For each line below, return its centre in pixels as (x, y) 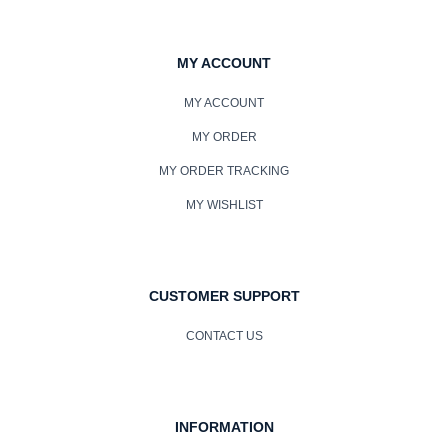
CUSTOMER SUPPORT (224, 295)
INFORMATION (224, 426)
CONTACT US (224, 335)
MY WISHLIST (224, 204)
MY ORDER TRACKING (224, 170)
